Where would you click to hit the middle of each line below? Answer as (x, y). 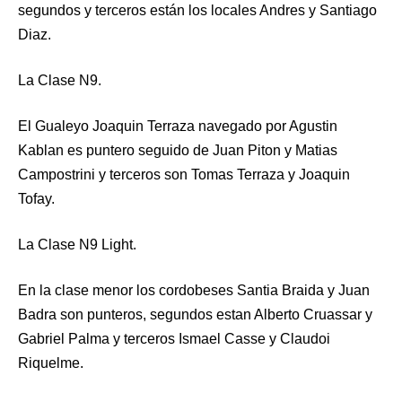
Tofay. (36, 198)
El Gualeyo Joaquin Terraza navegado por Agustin (178, 126)
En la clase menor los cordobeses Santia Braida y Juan (194, 290)
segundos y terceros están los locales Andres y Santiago (197, 10)
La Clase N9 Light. (77, 244)
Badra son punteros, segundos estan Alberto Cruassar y (195, 314)
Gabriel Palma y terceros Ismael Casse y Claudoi (174, 338)
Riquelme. (51, 363)
